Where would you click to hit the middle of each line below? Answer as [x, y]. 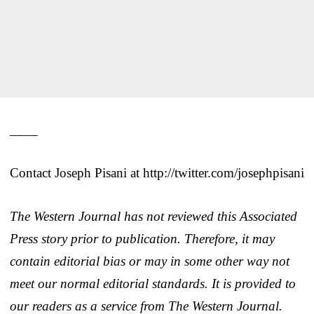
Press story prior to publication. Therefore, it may [142, 238]
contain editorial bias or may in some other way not [150, 261]
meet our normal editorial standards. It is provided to [153, 283]
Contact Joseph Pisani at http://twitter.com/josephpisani [157, 172]
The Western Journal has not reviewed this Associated [153, 216]
